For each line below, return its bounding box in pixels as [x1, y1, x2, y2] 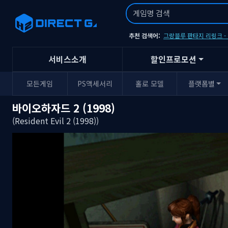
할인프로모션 [151, 53, 197, 65]
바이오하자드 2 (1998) [12, 100, 115, 116]
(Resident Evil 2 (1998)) [12, 114, 99, 127]
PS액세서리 [77, 78, 112, 89]
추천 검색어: [129, 31, 162, 40]
